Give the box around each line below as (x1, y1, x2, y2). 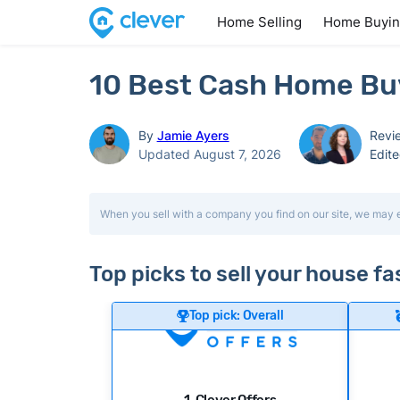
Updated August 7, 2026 (137, 146, 281, 162)
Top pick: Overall (188, 308, 284, 323)
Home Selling (217, 13, 302, 30)
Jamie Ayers (156, 127, 229, 143)
